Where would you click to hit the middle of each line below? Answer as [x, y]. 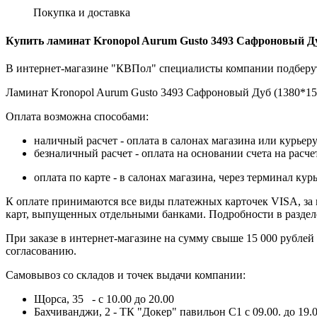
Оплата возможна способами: [77, 116]
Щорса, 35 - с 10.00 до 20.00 [104, 299]
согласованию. [41, 250]
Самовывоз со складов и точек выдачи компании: [126, 275]
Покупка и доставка [82, 13]
